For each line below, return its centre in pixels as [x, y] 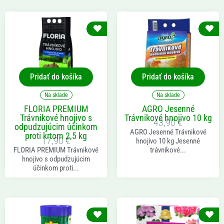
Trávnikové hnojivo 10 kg [168, 118]
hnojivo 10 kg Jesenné [168, 141]
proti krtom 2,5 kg [56, 136]
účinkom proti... [56, 168]
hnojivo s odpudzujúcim [56, 159]
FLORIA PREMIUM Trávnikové [56, 150]
